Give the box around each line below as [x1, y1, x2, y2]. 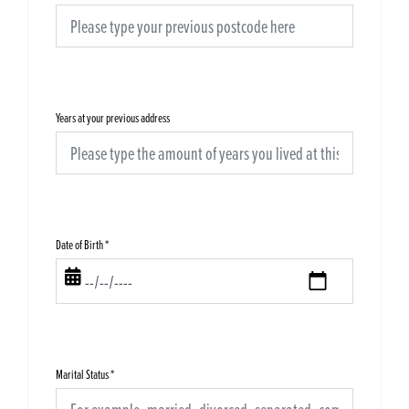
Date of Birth [56, 236, 103, 254]
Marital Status [56, 365, 109, 383]
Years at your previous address [56, 109, 170, 127]
